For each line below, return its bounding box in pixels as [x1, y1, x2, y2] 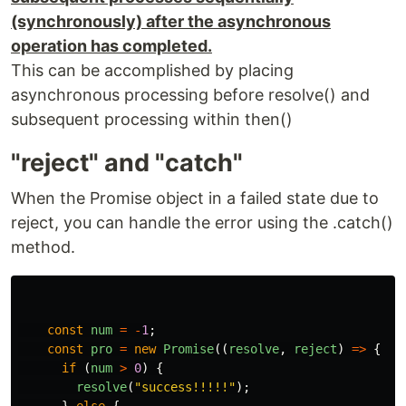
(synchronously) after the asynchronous [11, 12, 331, 32]
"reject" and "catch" [11, 148, 243, 179]
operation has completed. [11, 36, 212, 56]
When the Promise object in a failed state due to [11, 188, 379, 208]
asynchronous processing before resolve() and [11, 85, 370, 105]
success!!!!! [141, 380, 228, 395]
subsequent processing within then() [11, 110, 293, 130]
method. [11, 237, 75, 257]
